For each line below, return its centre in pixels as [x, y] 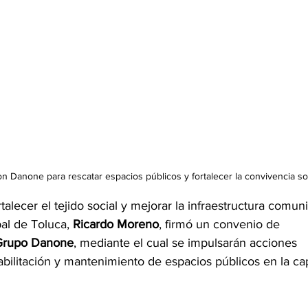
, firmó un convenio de [221, 224]
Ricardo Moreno [116, 224]
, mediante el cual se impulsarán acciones [187, 243]
